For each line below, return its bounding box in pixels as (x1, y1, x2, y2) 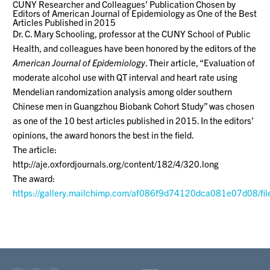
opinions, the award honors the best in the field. (13, 129, 195, 141)
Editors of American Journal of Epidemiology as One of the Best (13, 7, 257, 19)
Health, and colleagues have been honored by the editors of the (13, 42, 257, 54)
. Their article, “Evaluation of (145, 57, 256, 69)
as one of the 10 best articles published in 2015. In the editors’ (13, 115, 254, 127)
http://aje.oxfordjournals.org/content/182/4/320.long (13, 158, 219, 170)
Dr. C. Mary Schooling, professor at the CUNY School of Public (13, 28, 251, 40)
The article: (13, 143, 57, 155)
